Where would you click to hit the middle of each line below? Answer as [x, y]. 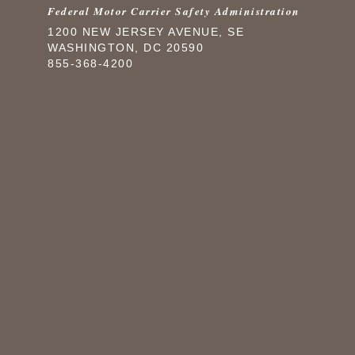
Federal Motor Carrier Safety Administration [174, 11]
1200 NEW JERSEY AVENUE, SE [146, 32]
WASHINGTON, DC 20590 [126, 48]
